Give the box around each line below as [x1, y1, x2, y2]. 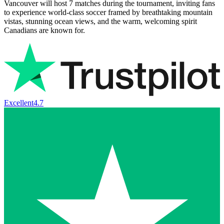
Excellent [4, 98, 33, 107]
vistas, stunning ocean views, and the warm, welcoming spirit [4, 16, 197, 25]
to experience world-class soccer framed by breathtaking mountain [4, 7, 212, 16]
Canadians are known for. [4, 25, 85, 34]
